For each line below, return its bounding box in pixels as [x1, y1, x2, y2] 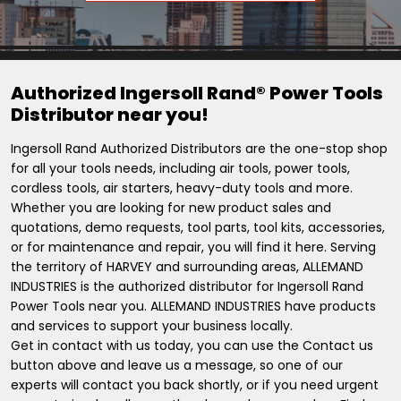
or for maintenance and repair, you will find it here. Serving [11, 238, 376, 257]
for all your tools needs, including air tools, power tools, [11, 159, 350, 178]
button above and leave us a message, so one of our [11, 356, 343, 375]
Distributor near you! [11, 102, 209, 128]
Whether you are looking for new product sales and [11, 199, 331, 218]
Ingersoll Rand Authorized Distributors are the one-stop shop [11, 140, 388, 158]
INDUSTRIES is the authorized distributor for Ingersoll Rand [11, 277, 363, 296]
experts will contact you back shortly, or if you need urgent [11, 376, 379, 395]
